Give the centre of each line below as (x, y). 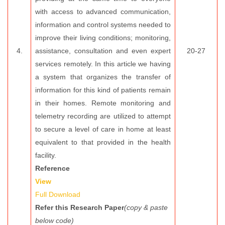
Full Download (58, 194)
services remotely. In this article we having (103, 64)
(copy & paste (146, 207)
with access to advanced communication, (103, 12)
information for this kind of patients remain (103, 90)
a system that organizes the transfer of (103, 77)
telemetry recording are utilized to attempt (103, 116)
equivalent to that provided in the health (103, 142)
